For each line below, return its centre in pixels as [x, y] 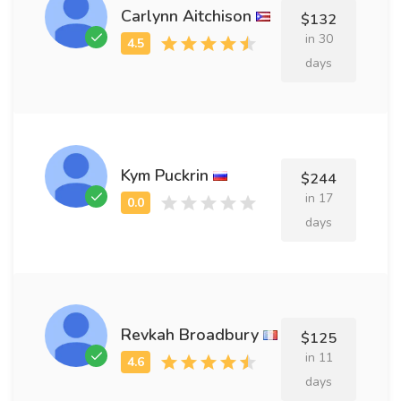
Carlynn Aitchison [186, 16]
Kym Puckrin [165, 175]
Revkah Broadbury [190, 334]
